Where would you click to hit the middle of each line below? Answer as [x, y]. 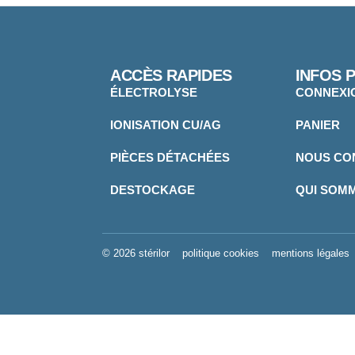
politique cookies [221, 253]
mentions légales [311, 253]
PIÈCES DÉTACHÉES [170, 157]
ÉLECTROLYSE [154, 92]
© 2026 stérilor [136, 253]
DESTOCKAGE [153, 189]
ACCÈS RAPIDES [171, 75]
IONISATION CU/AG [166, 124]
